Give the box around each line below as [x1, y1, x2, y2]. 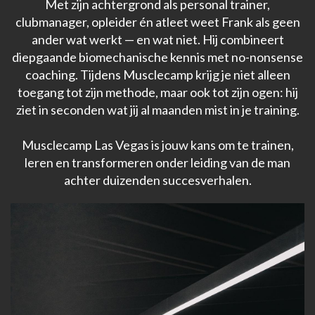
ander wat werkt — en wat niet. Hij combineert [31, 32, 284, 48]
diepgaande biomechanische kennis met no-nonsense [12, 49, 303, 65]
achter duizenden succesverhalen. [63, 172, 252, 188]
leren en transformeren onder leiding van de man [25, 155, 290, 171]
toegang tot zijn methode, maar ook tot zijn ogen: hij [17, 84, 298, 101]
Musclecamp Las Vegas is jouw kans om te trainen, [21, 137, 294, 153]
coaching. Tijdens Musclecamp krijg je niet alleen [25, 67, 290, 83]
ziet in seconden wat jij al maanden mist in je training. [15, 102, 300, 118]
